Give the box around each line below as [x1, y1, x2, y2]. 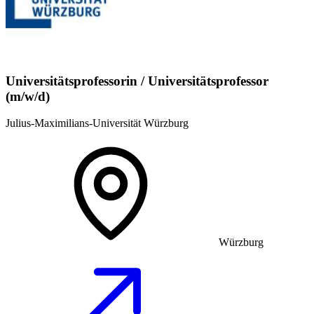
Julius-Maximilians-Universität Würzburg [6, 117, 189, 130]
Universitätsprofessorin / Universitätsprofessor [6, 73, 268, 88]
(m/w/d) [6, 88, 50, 104]
